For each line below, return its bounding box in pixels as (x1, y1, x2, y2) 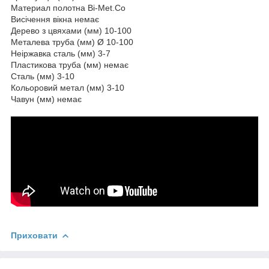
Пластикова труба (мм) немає (11, 60, 128, 70)
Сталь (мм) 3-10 (11, 71, 74, 82)
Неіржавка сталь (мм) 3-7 (11, 49, 110, 59)
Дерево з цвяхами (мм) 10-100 (11, 26, 131, 36)
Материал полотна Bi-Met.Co (11, 3, 125, 13)
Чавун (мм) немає (11, 94, 82, 104)
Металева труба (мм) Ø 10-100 (11, 37, 133, 47)
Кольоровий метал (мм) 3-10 (11, 83, 124, 93)
